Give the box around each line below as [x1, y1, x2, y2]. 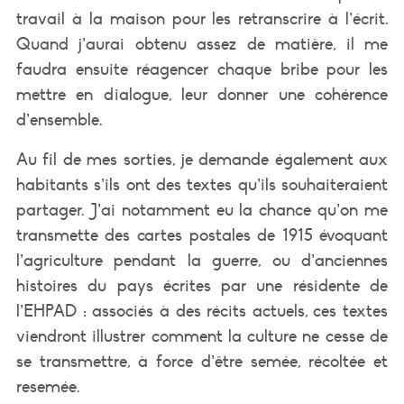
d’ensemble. [15, 109, 102, 130]
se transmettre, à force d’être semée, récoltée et [15, 351, 389, 372]
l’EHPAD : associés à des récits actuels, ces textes [15, 300, 389, 321]
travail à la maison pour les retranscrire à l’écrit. [15, 8, 389, 29]
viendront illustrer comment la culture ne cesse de [15, 326, 389, 346]
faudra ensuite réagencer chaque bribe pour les [15, 59, 389, 79]
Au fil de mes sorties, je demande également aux [15, 149, 389, 170]
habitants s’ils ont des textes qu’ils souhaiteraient [15, 174, 389, 195]
